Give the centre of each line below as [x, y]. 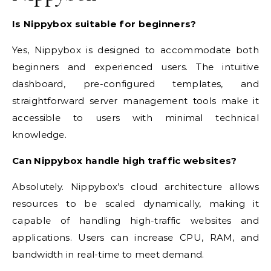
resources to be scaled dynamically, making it [135, 204]
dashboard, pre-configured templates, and [135, 84]
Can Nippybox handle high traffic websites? [125, 161]
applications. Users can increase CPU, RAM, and [135, 238]
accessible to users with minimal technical [135, 118]
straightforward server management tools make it [135, 101]
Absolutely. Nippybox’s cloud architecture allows [135, 187]
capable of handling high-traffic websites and [135, 221]
